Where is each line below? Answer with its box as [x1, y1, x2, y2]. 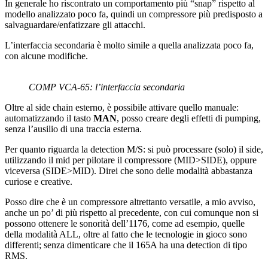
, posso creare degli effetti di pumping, [117, 113, 261, 124]
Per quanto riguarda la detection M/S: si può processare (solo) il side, [5, 144, 263, 155]
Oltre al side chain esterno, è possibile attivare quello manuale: [5, 102, 239, 113]
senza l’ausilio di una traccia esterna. [5, 124, 142, 135]
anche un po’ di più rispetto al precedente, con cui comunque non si [5, 208, 258, 218]
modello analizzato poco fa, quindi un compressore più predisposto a [5, 9, 263, 20]
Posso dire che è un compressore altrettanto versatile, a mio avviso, [5, 197, 255, 208]
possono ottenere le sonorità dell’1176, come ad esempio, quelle [5, 218, 245, 229]
